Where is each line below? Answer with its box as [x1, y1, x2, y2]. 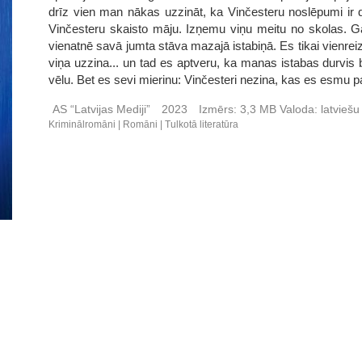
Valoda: [280, 103, 318, 116]
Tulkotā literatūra [165, 119, 239, 130]
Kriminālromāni [48, 119, 116, 130]
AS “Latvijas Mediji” [53, 103, 151, 116]
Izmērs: [199, 103, 238, 116]
